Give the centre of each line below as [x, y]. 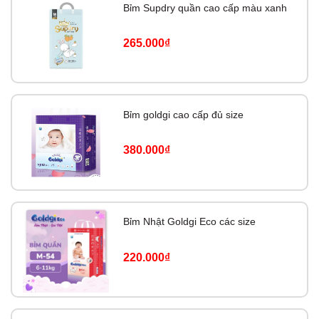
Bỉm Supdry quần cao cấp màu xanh [205, 7]
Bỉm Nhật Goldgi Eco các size [190, 222]
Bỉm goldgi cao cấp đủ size [184, 115]
